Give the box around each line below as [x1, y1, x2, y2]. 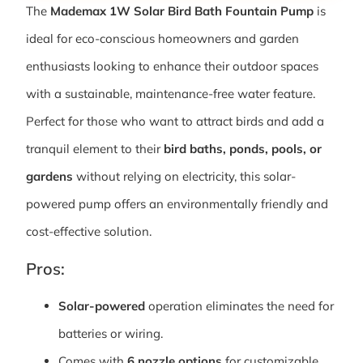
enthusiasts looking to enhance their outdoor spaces [26, 58, 318, 75]
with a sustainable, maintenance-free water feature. [26, 86, 315, 102]
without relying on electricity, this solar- [73, 169, 296, 185]
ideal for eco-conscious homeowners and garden [26, 31, 299, 47]
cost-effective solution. [26, 224, 152, 240]
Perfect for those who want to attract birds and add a [26, 113, 324, 130]
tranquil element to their [26, 141, 164, 157]
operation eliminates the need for [145, 297, 334, 314]
